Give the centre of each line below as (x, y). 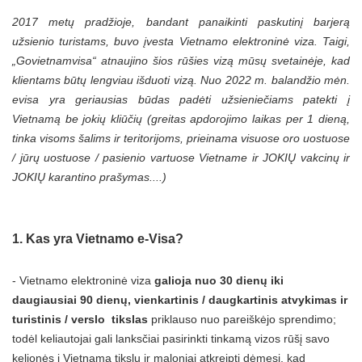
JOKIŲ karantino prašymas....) (89, 177)
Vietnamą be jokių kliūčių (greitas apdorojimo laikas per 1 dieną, (181, 118)
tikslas (128, 319)
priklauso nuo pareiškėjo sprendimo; (244, 319)
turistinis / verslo (59, 319)
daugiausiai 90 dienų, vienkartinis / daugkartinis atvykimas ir (180, 299)
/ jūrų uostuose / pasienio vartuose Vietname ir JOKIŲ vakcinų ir (181, 157)
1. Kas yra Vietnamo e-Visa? (98, 238)
